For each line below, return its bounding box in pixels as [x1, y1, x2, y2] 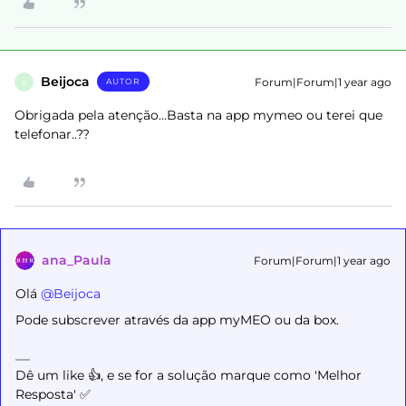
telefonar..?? [14, 126, 90, 142]
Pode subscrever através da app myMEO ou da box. [15, 312, 339, 328]
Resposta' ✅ [15, 386, 91, 402]
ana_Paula [42, 252, 111, 268]
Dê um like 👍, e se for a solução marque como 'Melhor [15, 367, 362, 383]
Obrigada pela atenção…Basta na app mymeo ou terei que [14, 107, 382, 123]
